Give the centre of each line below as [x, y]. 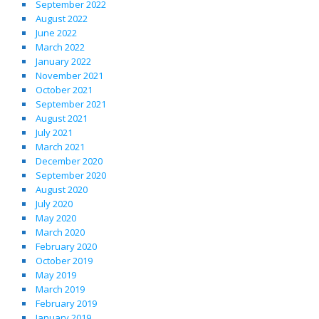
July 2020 [54, 203]
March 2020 [61, 232]
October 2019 [64, 260]
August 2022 [62, 18]
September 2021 [71, 104]
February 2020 [67, 246]
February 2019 [67, 303]
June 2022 [57, 32]
